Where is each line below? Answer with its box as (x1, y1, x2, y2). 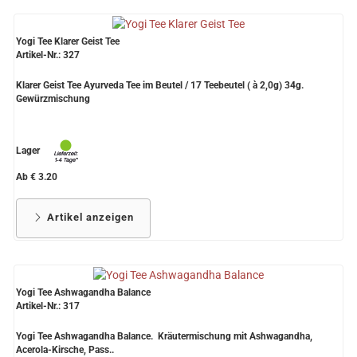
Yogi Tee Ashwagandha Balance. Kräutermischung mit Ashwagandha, (16, 331, 312, 343)
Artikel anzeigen (44, 211, 134, 224)
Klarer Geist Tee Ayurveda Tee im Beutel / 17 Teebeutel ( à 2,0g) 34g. (16, 80, 304, 92)
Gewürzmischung (16, 93, 90, 105)
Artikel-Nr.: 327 (16, 49, 80, 61)
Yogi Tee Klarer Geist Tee (16, 36, 120, 48)
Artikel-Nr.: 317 (16, 300, 80, 312)
